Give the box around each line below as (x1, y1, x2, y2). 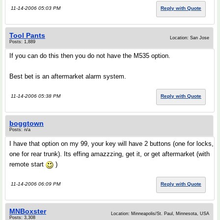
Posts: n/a (9, 127, 30, 132)
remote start (9, 161, 46, 168)
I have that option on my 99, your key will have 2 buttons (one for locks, (9, 140, 214, 147)
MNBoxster (9, 207, 46, 215)
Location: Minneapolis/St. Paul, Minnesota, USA (111, 211, 209, 216)
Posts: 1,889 (9, 39, 35, 44)
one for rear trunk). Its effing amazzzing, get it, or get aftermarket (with (9, 150, 210, 158)
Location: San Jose (170, 35, 209, 40)
